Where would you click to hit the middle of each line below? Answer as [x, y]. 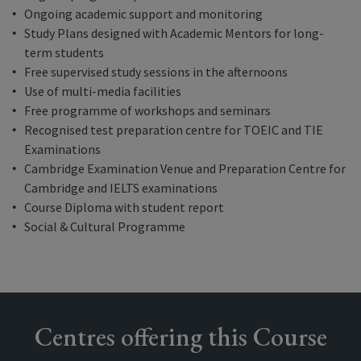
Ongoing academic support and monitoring [143, 14]
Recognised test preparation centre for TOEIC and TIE [174, 130]
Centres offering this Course [180, 337]
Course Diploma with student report [124, 207]
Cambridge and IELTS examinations [121, 188]
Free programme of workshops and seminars [147, 110]
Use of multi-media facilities [103, 91]
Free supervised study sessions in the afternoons [156, 72]
